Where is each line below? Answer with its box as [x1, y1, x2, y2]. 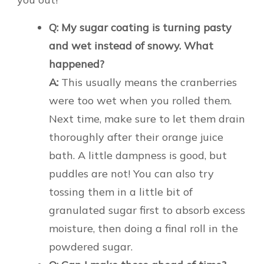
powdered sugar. [49, 239, 133, 253]
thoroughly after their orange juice [49, 130, 223, 144]
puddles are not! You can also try [49, 166, 214, 180]
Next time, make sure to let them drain [49, 111, 245, 126]
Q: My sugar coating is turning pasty [49, 20, 232, 34]
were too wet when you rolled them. [49, 93, 232, 107]
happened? [49, 57, 104, 71]
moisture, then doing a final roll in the [49, 221, 238, 235]
